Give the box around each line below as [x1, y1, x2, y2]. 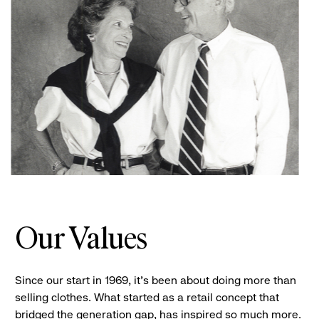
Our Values [14, 225, 147, 256]
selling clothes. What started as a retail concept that [14, 291, 279, 305]
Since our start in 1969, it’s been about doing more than [14, 273, 296, 288]
